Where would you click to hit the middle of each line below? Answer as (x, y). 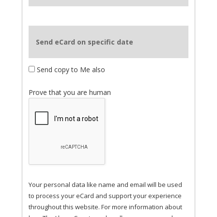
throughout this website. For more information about (105, 207)
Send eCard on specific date (84, 42)
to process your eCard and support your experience (105, 196)
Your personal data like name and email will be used (105, 185)
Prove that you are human (70, 93)
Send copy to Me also (70, 70)
